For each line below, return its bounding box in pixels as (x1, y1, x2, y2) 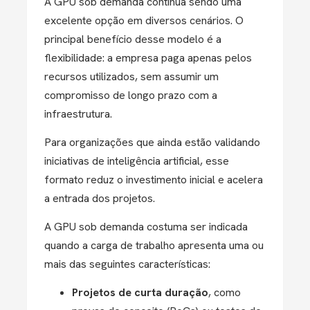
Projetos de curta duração (72, 285, 208, 300)
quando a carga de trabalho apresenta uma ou (44, 238, 264, 253)
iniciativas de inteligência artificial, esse (44, 154, 229, 168)
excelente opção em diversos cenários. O (44, 13, 244, 28)
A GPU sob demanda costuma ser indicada (44, 219, 248, 234)
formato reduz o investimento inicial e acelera (44, 172, 263, 187)
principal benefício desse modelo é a (44, 32, 221, 46)
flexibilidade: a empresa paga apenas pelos (44, 51, 252, 65)
